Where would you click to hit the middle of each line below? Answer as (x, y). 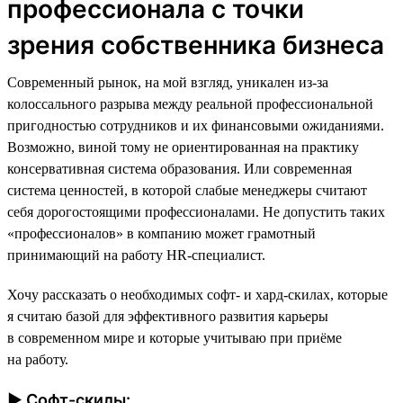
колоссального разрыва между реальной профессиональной (190, 103)
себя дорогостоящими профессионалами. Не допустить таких (196, 211)
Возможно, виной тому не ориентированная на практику (183, 147)
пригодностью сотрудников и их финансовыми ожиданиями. (196, 125)
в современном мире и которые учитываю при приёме (175, 337)
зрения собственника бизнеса (196, 45)
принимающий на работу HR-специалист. (136, 255)
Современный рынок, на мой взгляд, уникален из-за (168, 82)
